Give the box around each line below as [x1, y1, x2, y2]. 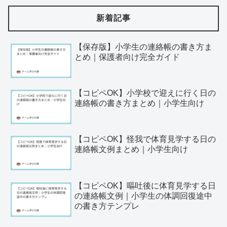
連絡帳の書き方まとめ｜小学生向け [74, 99, 205, 108]
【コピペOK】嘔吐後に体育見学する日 [74, 181, 216, 190]
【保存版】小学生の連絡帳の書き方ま [74, 42, 213, 51]
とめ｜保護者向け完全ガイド [74, 52, 180, 61]
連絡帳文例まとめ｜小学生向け [74, 145, 188, 154]
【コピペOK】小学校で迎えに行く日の [74, 89, 216, 98]
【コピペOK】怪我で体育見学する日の [74, 135, 216, 144]
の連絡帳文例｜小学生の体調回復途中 [74, 191, 213, 200]
